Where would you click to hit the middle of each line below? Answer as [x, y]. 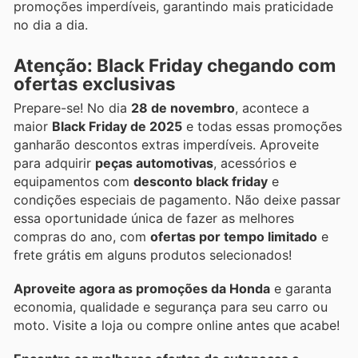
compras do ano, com [82, 236]
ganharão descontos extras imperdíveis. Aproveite [166, 144]
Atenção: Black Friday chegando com [175, 65]
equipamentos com [74, 181]
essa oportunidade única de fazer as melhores [154, 218]
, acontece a [272, 107]
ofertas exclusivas [95, 83]
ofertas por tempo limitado [234, 236]
